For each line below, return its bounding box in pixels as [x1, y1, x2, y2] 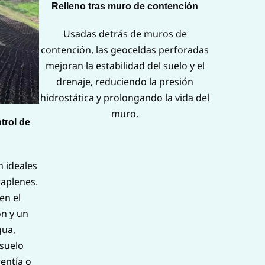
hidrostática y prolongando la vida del [40, 91, 209, 104]
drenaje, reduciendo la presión [56, 75, 193, 88]
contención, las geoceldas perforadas [41, 43, 209, 56]
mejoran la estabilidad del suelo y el [45, 59, 205, 72]
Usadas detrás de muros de [63, 27, 187, 40]
